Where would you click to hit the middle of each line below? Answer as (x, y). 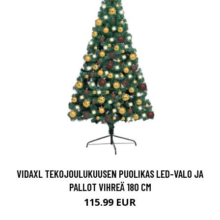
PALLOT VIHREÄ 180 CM (110, 187)
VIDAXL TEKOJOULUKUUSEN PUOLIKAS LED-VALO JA (110, 174)
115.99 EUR (110, 202)
